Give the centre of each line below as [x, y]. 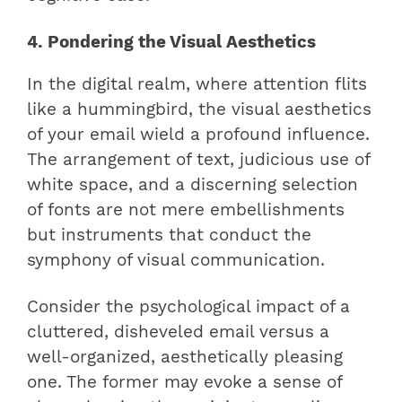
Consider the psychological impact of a [188, 307]
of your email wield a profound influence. [198, 135]
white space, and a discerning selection [192, 185]
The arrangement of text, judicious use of [198, 160]
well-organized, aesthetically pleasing [185, 358]
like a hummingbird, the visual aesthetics [199, 110]
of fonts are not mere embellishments [186, 210]
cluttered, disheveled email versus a [178, 332]
